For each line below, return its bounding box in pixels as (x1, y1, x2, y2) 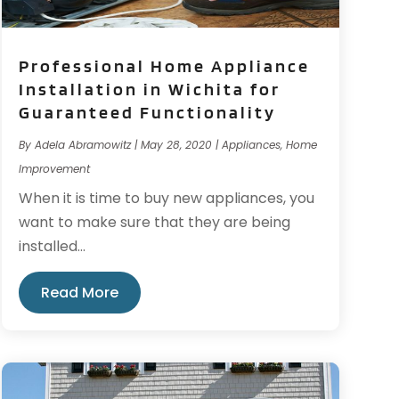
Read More (40, 282, 118, 304)
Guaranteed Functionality (18, 102, 276, 124)
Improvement (18, 161, 90, 177)
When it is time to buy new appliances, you (18, 188, 314, 209)
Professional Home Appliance (18, 55, 310, 77)
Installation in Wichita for (18, 78, 281, 101)
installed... (18, 236, 85, 257)
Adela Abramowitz (34, 137, 131, 153)
